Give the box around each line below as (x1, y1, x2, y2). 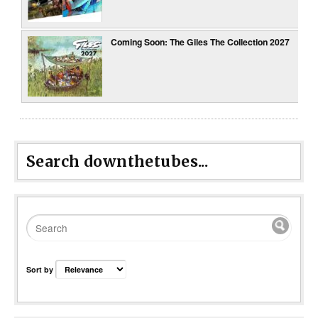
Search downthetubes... (26, 152, 209, 172)
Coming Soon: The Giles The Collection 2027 (111, 35, 290, 49)
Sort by (26, 263, 55, 275)
